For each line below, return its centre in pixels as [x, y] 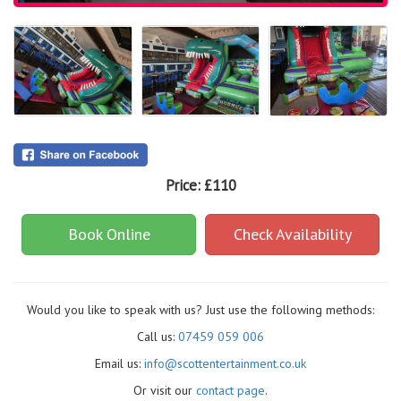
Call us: [158, 336]
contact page [230, 390]
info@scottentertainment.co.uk [225, 363]
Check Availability [292, 234]
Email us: [119, 363]
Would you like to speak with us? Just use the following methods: [200, 309]
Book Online [109, 234]
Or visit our [165, 390]
